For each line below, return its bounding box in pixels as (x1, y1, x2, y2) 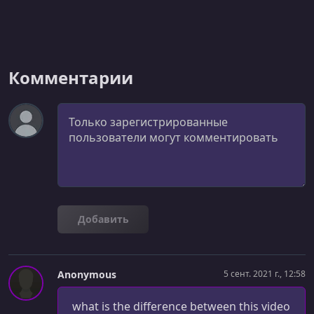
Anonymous (57, 267, 116, 281)
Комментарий (57, 102, 134, 118)
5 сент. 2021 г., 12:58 (224, 268, 306, 280)
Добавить (77, 212, 129, 226)
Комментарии (8, 65, 133, 89)
